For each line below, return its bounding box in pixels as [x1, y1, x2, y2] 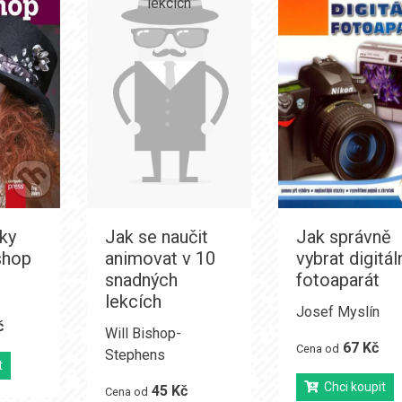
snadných [104, 269, 178, 291]
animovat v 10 [104, 248, 215, 269]
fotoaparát [296, 269, 380, 291]
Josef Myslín [296, 303, 380, 320]
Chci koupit [319, 380, 387, 394]
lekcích [104, 291, 162, 312]
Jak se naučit [104, 226, 208, 248]
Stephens [104, 346, 165, 363]
